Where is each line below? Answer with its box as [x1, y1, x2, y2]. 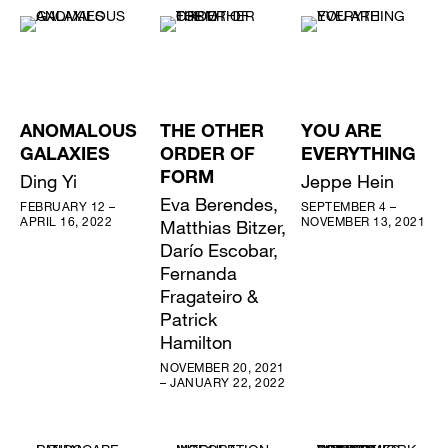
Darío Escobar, [160, 238, 279, 261]
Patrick [160, 307, 218, 330]
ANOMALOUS [20, 123, 137, 142]
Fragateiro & [160, 284, 259, 307]
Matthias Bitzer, [160, 215, 287, 238]
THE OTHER [160, 123, 265, 142]
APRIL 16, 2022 [20, 212, 112, 229]
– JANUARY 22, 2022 [160, 373, 286, 390]
